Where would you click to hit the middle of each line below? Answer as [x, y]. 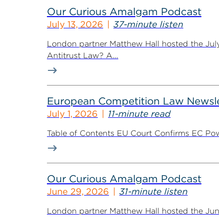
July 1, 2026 [72, 114]
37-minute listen [148, 24]
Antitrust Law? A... [83, 55]
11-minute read [139, 114]
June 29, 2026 [78, 191]
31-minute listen [153, 191]
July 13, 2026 [75, 24]
